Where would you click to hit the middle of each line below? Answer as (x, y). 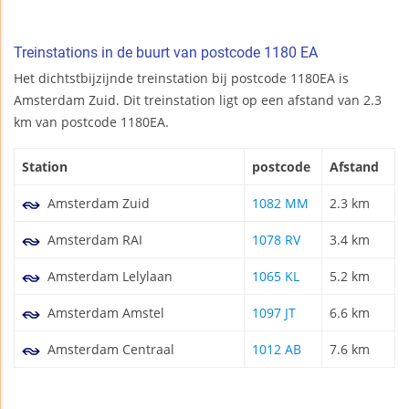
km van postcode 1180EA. (91, 122)
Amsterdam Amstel (104, 313)
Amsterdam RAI (93, 240)
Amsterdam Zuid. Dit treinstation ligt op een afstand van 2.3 (198, 100)
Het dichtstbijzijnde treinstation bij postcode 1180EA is (181, 79)
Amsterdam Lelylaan (108, 277)
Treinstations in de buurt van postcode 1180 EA (166, 53)
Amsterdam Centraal (109, 350)
